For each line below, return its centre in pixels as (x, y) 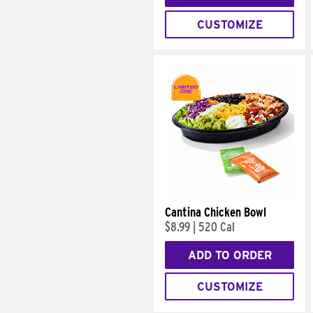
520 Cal (217, 227)
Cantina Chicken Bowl (216, 212)
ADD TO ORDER (230, 255)
